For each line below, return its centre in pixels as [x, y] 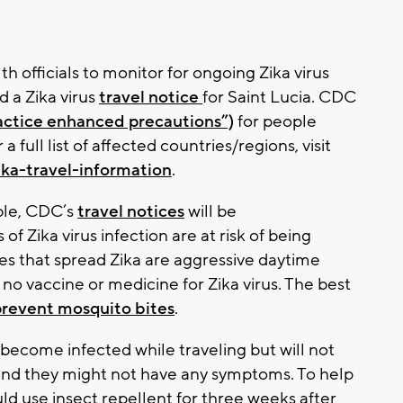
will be [210, 211]
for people [275, 121]
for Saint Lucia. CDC [279, 97]
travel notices [131, 211]
